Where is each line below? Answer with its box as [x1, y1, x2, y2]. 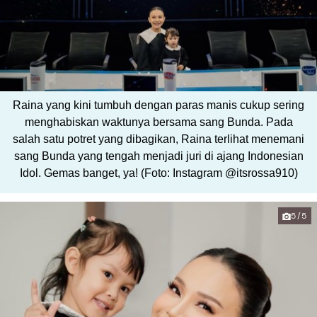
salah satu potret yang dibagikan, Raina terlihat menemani [13, 133, 304, 146]
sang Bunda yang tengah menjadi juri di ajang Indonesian [13, 150, 304, 163]
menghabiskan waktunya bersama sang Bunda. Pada [24, 116, 293, 129]
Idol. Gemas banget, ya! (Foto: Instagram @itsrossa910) [19, 167, 298, 180]
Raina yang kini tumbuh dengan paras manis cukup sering [13, 99, 304, 112]
